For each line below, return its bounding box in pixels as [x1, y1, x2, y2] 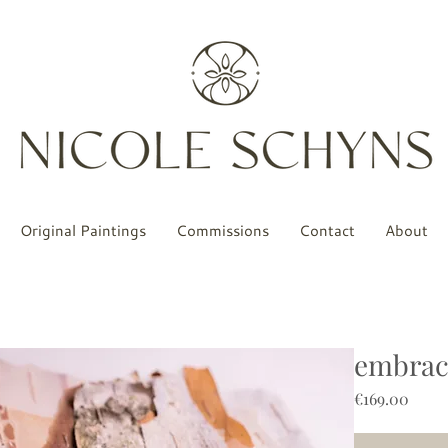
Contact [299, 220, 355, 241]
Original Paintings [20, 220, 146, 241]
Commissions [176, 220, 269, 241]
